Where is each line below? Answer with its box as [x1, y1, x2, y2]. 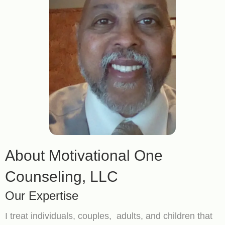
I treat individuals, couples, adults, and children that [5, 211, 212, 221]
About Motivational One [5, 147, 163, 164]
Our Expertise [5, 189, 78, 203]
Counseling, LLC [5, 168, 118, 185]
